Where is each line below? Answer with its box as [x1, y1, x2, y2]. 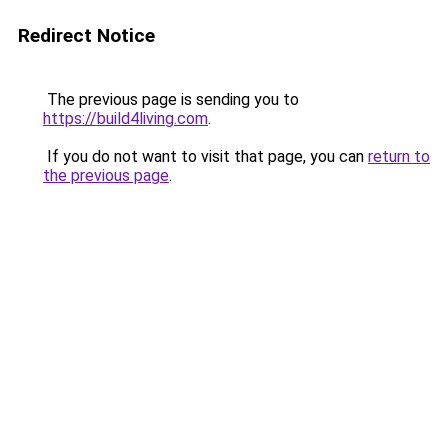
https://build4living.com [43, 109, 208, 128]
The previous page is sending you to [43, 90, 299, 109]
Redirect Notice [18, 24, 155, 47]
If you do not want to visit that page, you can [43, 147, 368, 166]
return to [368, 147, 430, 166]
